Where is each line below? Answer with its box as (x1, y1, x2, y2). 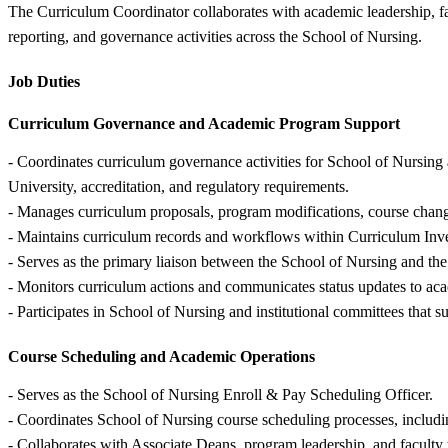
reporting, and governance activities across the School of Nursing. (8, 27, 422, 45)
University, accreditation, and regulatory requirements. (8, 177, 349, 195)
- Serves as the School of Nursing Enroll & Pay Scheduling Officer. (8, 385, 433, 403)
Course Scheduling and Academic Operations (8, 347, 315, 365)
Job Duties (8, 72, 80, 90)
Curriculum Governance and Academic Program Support (8, 114, 400, 132)
